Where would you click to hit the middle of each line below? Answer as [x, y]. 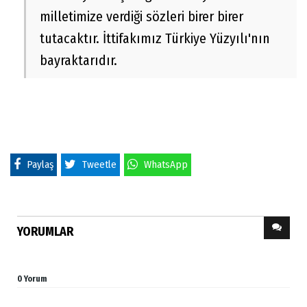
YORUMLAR [45, 232]
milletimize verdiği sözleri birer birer [142, 17]
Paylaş [40, 165]
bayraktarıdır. [78, 61]
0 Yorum [32, 279]
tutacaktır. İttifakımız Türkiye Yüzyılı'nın [155, 39]
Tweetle [99, 165]
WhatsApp [166, 165]
